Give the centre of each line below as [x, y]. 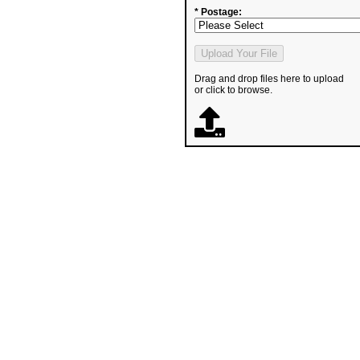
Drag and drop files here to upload [269, 79]
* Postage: [218, 12]
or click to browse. [233, 90]
